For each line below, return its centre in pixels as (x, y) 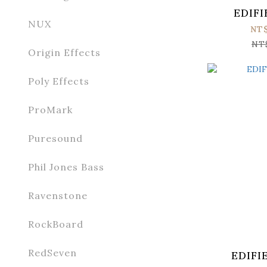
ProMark (50, 110)
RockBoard (56, 224)
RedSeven (52, 253)
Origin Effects (64, 52)
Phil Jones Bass (66, 167)
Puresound (55, 138)
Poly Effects (59, 81)
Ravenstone (58, 195)
